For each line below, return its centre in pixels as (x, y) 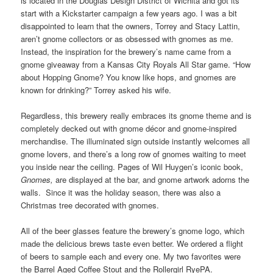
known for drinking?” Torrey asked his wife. (96, 90)
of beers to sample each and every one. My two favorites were (131, 256)
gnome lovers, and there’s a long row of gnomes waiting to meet (134, 154)
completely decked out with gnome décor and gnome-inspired (129, 128)
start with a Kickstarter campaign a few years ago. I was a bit (129, 13)
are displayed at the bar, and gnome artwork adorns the (153, 179)
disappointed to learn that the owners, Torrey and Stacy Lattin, (131, 26)
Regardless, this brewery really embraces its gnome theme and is (136, 115)
